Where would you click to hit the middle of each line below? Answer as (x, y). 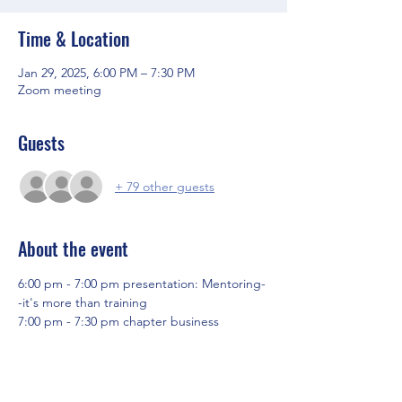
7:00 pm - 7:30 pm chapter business (118, 321)
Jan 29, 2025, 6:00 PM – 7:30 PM (106, 73)
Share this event (75, 375)
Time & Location (74, 39)
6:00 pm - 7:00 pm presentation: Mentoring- (142, 284)
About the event (73, 249)
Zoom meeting (60, 90)
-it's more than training (83, 302)
